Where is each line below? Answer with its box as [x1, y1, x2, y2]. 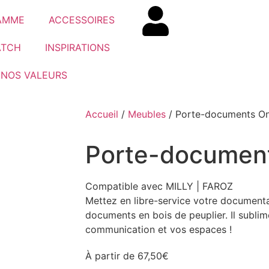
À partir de [85, 250, 138, 262]
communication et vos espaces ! [85, 223, 232, 235]
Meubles [128, 108, 166, 120]
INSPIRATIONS [45, 41, 110, 53]
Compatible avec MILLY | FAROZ [85, 180, 233, 192]
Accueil [85, 108, 118, 120]
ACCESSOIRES [49, 14, 115, 26]
